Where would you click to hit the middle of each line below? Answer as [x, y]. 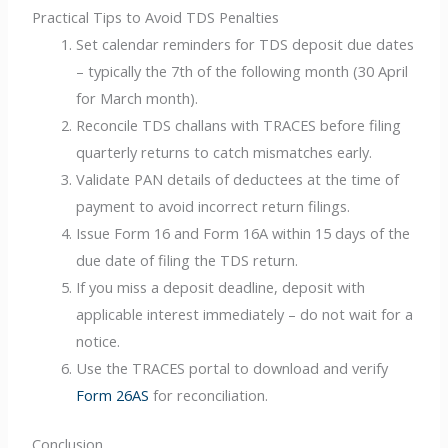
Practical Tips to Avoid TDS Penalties [156, 17]
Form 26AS [113, 395]
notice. [98, 341]
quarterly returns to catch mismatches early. [224, 152]
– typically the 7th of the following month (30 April [242, 71]
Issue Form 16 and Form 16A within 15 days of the [243, 233]
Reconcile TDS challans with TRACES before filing [239, 125]
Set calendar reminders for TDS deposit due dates [245, 44]
